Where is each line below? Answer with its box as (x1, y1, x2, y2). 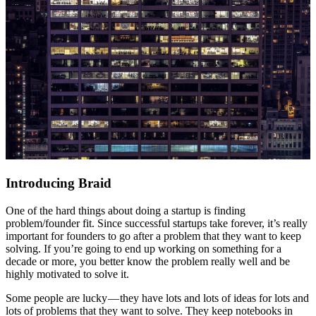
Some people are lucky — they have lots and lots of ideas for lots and (6, 291, 309, 304)
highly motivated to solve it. (6, 267, 129, 280)
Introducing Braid (6, 176, 111, 191)
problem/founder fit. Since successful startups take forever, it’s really (6, 217, 308, 229)
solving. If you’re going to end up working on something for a (6, 242, 281, 255)
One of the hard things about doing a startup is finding (6, 204, 245, 217)
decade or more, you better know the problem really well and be (6, 255, 290, 267)
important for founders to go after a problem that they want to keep (6, 229, 301, 242)
